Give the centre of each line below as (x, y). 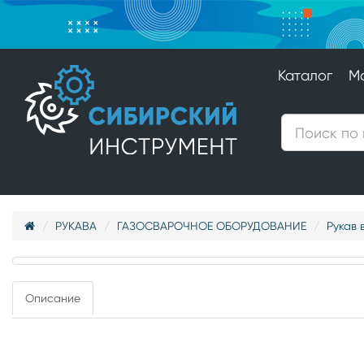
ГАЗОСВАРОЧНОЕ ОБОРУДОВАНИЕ (212, 226)
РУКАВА (76, 226)
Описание (53, 298)
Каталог (305, 75)
